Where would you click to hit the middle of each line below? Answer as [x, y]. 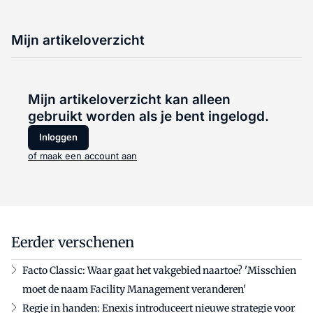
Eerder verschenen [73, 242]
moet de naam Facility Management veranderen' [134, 289]
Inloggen [58, 137]
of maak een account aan [82, 155]
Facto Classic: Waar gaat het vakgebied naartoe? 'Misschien [159, 270]
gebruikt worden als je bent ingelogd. [148, 116]
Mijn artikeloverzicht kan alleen [129, 99]
